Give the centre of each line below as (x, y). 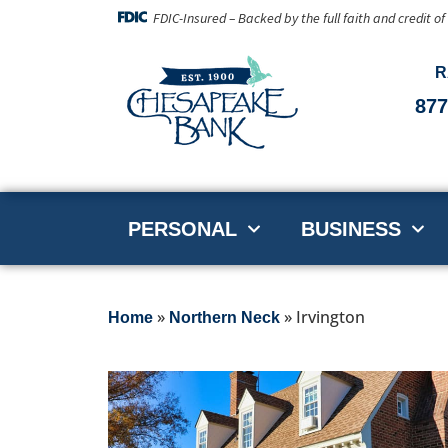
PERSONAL (182, 228)
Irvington (330, 317)
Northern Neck (224, 318)
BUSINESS (350, 228)
